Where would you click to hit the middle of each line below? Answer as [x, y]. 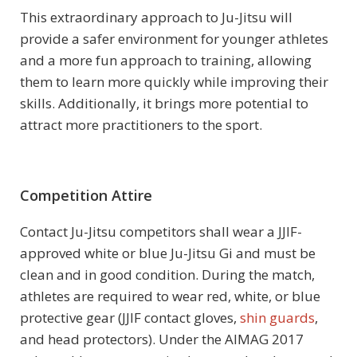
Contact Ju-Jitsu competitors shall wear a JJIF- [161, 232]
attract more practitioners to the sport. [141, 125]
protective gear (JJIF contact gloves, [130, 318]
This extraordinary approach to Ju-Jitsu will [156, 18]
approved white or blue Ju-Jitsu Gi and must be [168, 253]
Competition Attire [86, 196]
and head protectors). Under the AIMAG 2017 [162, 339]
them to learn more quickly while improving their [174, 82]
